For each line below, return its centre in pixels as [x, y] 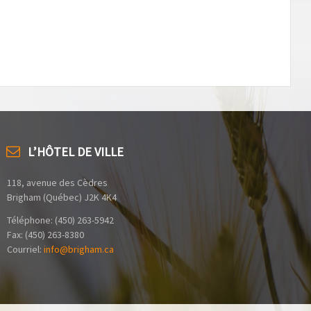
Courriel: [25, 250]
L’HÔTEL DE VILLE [76, 152]
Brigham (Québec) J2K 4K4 [62, 197]
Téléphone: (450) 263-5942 [60, 220]
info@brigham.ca [79, 250]
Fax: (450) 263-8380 [45, 235]
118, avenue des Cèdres [57, 183]
